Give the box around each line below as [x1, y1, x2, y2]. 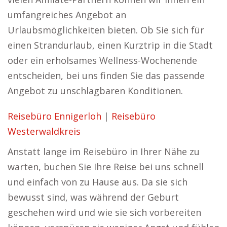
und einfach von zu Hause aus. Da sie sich [8, 176, 187, 188]
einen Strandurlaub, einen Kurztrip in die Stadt [8, 39, 213, 51]
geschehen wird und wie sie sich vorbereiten [8, 206, 201, 218]
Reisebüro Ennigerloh [8, 110, 101, 122]
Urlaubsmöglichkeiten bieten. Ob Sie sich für [8, 24, 204, 36]
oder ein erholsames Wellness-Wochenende [8, 54, 197, 66]
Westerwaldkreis [8, 125, 81, 137]
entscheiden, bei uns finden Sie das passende [8, 69, 205, 82]
